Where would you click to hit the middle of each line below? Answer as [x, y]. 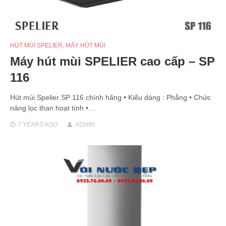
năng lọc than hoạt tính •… [53, 108]
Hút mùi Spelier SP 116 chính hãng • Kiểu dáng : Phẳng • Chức [110, 97]
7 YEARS [31, 124]
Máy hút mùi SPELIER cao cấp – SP [112, 61]
